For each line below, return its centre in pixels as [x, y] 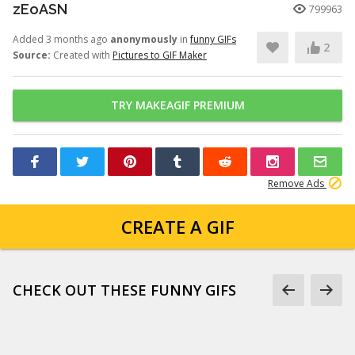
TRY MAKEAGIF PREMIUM [177, 105]
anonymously [144, 39]
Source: [32, 55]
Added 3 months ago [61, 39]
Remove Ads [297, 183]
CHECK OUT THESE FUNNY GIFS [124, 290]
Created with [82, 55]
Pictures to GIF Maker [160, 55]
